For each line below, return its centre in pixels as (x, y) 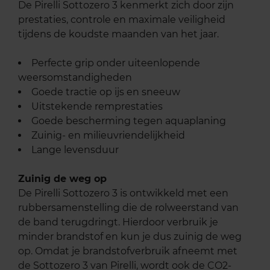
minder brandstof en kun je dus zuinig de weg (130, 237)
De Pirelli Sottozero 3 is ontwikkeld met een (123, 193)
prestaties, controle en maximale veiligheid (122, 20)
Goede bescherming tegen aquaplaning (129, 121)
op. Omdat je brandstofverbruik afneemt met (128, 251)
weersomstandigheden (75, 78)
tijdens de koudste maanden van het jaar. (118, 34)
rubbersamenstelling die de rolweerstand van (128, 208)
